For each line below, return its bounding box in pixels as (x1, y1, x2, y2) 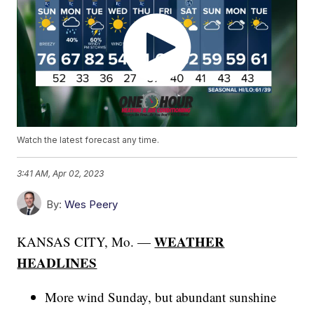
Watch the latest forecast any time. (17, 135, 160, 146)
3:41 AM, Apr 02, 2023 (17, 168, 104, 179)
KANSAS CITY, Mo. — (17, 233, 155, 251)
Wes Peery (64, 198, 118, 212)
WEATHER (154, 232, 225, 252)
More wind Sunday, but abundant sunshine (45, 288, 277, 306)
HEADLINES (17, 253, 97, 273)
